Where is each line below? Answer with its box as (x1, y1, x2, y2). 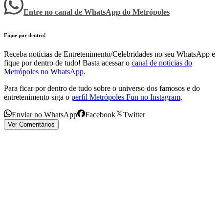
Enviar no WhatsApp (12, 110, 77, 119)
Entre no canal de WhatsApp (23, 7, 122, 16)
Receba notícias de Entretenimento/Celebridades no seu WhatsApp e (4, 50, 215, 59)
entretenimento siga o (4, 93, 69, 102)
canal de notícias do (131, 59, 192, 67)
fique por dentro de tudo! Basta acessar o (4, 59, 130, 67)
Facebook (85, 110, 115, 119)
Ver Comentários (8, 121, 55, 129)
